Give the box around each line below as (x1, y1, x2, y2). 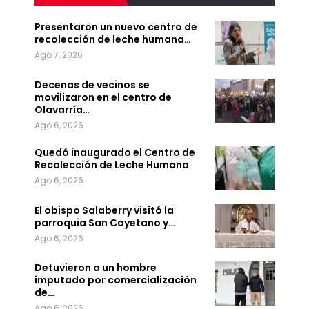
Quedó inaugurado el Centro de (34, 146, 195, 160)
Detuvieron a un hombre (34, 261, 157, 275)
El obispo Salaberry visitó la (34, 203, 174, 217)
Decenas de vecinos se (34, 78, 150, 92)
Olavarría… (34, 103, 90, 117)
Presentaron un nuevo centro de (34, 20, 197, 34)
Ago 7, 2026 (34, 49, 83, 61)
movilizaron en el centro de (34, 90, 172, 105)
